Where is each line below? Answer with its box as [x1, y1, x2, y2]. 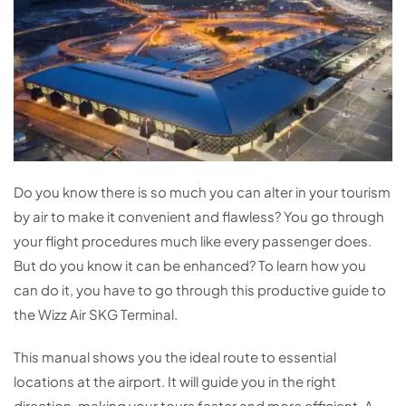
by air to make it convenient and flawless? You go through [14, 208, 384, 226]
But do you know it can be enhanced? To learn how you [14, 256, 366, 275]
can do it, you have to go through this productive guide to [14, 281, 386, 299]
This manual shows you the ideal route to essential [14, 348, 336, 366]
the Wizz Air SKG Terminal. [14, 305, 178, 324]
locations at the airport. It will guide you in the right [14, 372, 336, 391]
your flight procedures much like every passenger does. [14, 232, 372, 250]
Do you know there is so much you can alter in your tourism [14, 183, 391, 201]
